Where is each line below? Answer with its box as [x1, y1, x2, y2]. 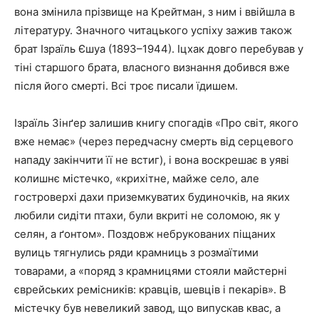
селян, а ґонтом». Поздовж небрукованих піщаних [14, 226, 276, 241]
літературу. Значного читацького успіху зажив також [14, 23, 292, 37]
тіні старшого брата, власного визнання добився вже [14, 60, 290, 74]
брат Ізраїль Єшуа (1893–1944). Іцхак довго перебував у [14, 41, 303, 56]
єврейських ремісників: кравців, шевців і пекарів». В [14, 282, 286, 296]
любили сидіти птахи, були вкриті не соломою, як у [14, 208, 280, 222]
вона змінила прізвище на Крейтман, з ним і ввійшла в [14, 4, 295, 19]
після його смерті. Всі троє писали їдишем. [14, 78, 238, 93]
